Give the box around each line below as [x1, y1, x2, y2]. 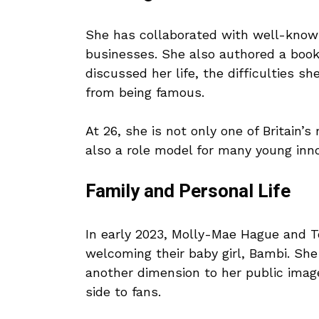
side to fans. [85, 284, 161, 300]
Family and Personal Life [85, 178, 291, 206]
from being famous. [85, 85, 204, 100]
